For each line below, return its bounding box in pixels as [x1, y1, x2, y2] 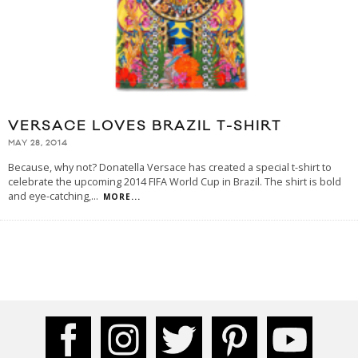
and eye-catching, [8, 189, 91, 204]
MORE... [103, 191, 141, 203]
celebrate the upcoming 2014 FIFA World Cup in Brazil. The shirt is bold [8, 175, 341, 189]
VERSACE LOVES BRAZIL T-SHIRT [8, 117, 281, 136]
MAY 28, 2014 [8, 138, 68, 149]
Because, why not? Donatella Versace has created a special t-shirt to [8, 161, 332, 175]
